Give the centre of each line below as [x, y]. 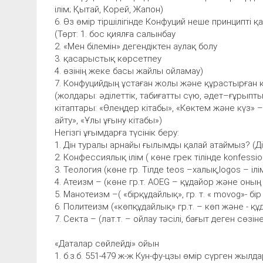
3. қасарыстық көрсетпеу [108, 58]
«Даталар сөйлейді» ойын [107, 243]
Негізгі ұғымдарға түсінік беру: [117, 132]
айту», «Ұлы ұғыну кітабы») [108, 120]
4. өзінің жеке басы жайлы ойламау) [129, 71]
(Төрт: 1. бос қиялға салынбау [115, 34]
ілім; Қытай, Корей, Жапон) [109, 9]
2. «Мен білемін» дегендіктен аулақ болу [136, 46]
